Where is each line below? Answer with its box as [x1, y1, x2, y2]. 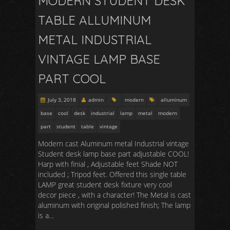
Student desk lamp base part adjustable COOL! [38, 149, 189, 159]
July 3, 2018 [48, 96, 76, 103]
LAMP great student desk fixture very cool [38, 180, 172, 189]
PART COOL [38, 71, 106, 86]
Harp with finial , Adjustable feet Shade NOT [38, 159, 178, 169]
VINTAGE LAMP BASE [38, 51, 160, 67]
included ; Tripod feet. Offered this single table [38, 169, 186, 179]
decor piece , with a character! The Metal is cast [38, 190, 191, 200]
